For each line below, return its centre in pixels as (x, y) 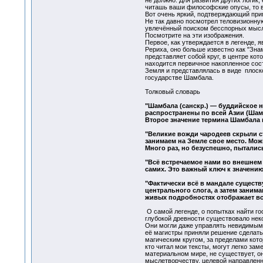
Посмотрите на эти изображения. (194, 36)
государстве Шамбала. (179, 78)
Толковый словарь (172, 92)
